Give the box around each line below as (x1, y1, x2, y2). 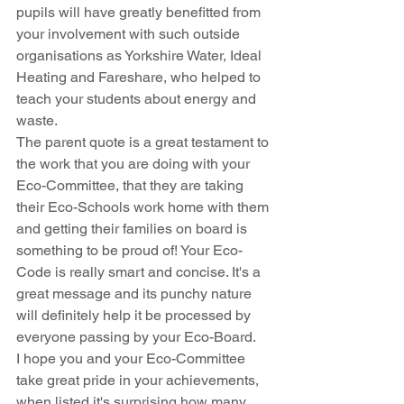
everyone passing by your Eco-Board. (16, 327, 256, 345)
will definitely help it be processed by (16, 306, 254, 324)
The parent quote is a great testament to (16, 133, 272, 151)
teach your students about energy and (16, 89, 260, 107)
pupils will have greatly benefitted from (16, 3, 264, 21)
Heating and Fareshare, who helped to (16, 68, 264, 86)
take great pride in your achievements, (16, 371, 262, 389)
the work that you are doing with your (16, 154, 253, 172)
